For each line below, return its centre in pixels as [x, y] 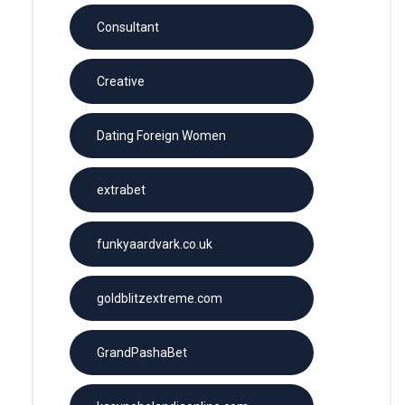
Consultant [128, 27]
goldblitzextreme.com [160, 298]
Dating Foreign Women [161, 135]
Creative [121, 81]
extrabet [121, 189]
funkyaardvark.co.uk [155, 244]
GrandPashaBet [142, 352]
